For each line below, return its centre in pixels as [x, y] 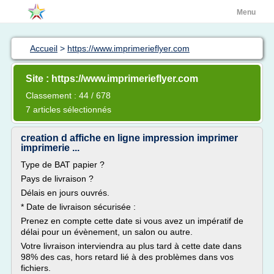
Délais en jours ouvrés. [65, 193]
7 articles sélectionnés [68, 109]
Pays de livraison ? [57, 179]
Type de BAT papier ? [63, 165]
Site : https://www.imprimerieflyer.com [112, 79]
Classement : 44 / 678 [68, 95]
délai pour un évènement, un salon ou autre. [107, 232]
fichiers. [36, 268]
